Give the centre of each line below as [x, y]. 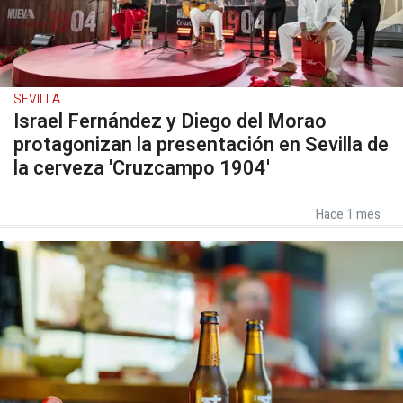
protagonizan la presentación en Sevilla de [201, 145]
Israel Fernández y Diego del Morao [170, 121]
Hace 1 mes [348, 215]
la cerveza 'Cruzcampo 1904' [142, 168]
